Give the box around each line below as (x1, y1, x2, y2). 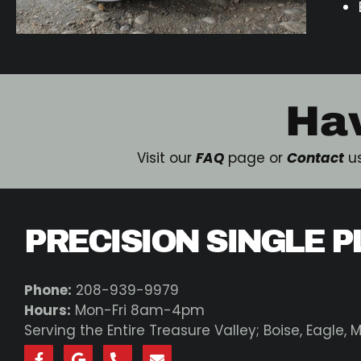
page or (224, 148, 287, 168)
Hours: (24, 301, 71, 321)
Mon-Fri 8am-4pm (71, 301, 205, 321)
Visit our (137, 148, 196, 168)
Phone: (24, 280, 72, 301)
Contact (287, 148, 344, 168)
